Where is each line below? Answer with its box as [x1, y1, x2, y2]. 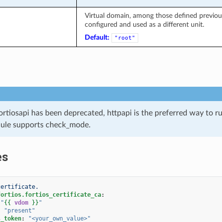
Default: [84, 33, 110, 41]
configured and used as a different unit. [84, 20, 204, 28]
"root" [114, 34, 135, 41]
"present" [3, 207, 35, 214]
